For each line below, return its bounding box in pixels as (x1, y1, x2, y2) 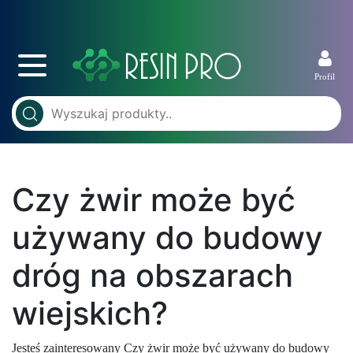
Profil (314, 72, 335, 81)
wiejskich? (12, 294, 168, 333)
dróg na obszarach (12, 256, 293, 295)
